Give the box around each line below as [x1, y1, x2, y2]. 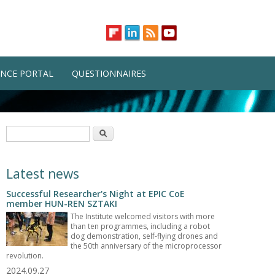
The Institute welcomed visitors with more [71, 211, 215, 222]
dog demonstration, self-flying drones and [71, 231, 219, 241]
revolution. [6, 250, 44, 261]
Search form [6, 125, 72, 139]
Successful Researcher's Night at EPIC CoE [6, 188, 185, 199]
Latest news [6, 165, 80, 182]
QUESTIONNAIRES [72, 68, 146, 79]
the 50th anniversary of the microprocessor [71, 241, 222, 251]
